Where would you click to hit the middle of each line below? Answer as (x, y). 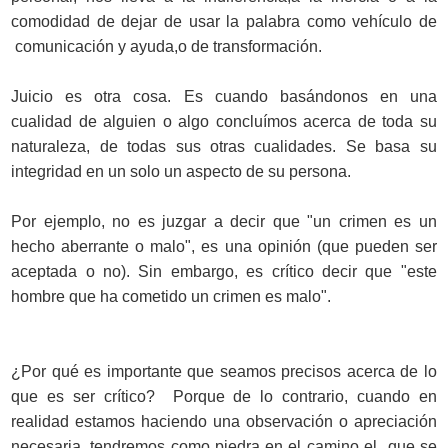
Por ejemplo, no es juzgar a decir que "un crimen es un (224, 221)
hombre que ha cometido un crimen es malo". (171, 296)
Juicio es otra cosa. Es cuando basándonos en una (224, 96)
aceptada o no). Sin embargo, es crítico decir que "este (224, 271)
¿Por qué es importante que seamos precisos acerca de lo (224, 371)
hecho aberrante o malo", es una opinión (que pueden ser (224, 246)
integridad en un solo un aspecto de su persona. (181, 171)
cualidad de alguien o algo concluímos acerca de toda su (224, 121)
